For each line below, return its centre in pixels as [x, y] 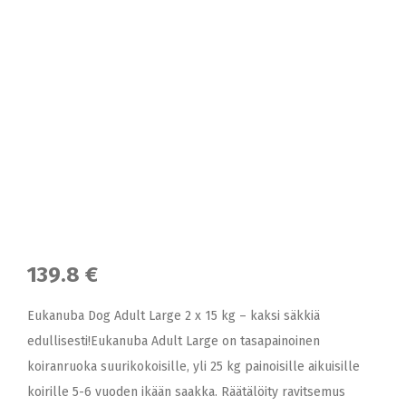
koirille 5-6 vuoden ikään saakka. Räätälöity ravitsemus [186, 392]
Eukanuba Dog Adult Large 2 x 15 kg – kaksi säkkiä [174, 316]
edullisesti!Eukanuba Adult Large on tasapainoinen [174, 341]
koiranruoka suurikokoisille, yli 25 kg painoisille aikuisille [193, 367]
